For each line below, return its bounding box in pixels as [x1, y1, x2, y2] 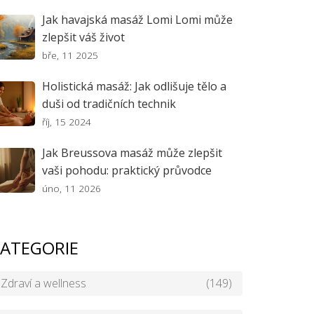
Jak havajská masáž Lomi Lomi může [42, 12, 233, 27]
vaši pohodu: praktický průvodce [42, 163, 212, 178]
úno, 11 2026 [42, 182, 101, 195]
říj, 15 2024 [42, 115, 91, 128]
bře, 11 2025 [42, 48, 98, 62]
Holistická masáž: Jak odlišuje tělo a [42, 78, 226, 94]
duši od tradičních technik [42, 96, 176, 111]
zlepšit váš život [42, 29, 125, 45]
